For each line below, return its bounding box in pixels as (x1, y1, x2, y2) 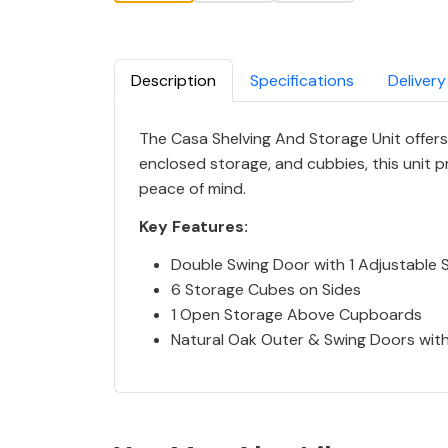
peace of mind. (139, 177, 246, 199)
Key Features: (139, 215, 248, 237)
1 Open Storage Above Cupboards (171, 303, 422, 325)
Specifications (250, 69, 354, 91)
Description (131, 69, 216, 91)
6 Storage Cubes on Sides (171, 278, 361, 300)
